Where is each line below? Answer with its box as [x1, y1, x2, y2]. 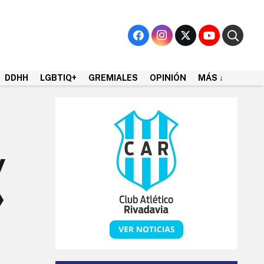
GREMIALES [88, 73, 138, 82]
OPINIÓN [150, 73, 186, 82]
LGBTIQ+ [40, 73, 77, 82]
